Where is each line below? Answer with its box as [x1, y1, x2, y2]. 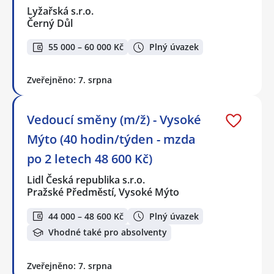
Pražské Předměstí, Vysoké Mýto [27, 185, 179, 199]
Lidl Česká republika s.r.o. [27, 173, 146, 187]
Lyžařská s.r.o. [27, 4, 95, 18]
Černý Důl [27, 16, 73, 30]
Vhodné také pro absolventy [48, 226, 167, 239]
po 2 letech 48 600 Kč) [27, 150, 152, 168]
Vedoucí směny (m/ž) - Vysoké [27, 111, 201, 128]
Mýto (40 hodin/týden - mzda [27, 131, 196, 148]
